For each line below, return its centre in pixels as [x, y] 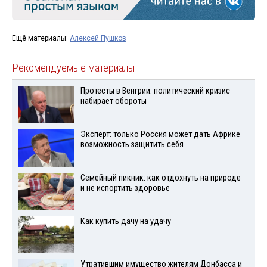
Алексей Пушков [98, 38]
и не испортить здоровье [125, 188]
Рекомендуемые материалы [74, 68]
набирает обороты [113, 101]
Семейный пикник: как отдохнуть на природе [160, 178]
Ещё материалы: [41, 38]
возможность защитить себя [132, 145]
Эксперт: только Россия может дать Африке [160, 135]
